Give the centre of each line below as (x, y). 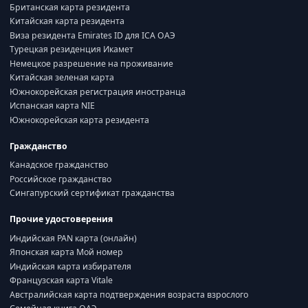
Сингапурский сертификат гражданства (92, 193)
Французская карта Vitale (61, 280)
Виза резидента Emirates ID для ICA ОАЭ (92, 35)
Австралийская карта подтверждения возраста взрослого (129, 294)
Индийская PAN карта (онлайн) (73, 238)
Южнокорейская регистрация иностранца (98, 91)
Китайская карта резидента (67, 21)
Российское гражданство (60, 179)
